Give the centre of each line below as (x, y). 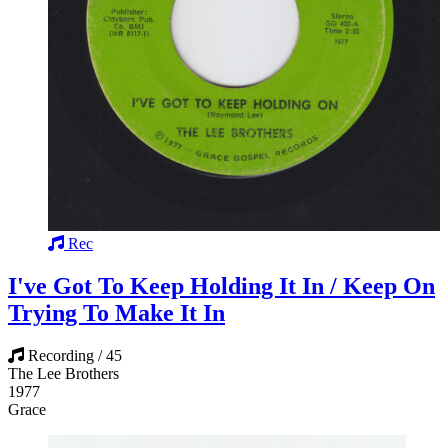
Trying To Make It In (116, 312)
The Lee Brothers (63, 373)
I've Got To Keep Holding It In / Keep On (221, 285)
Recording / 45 (75, 355)
